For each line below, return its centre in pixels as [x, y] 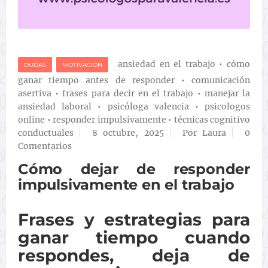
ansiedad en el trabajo [167, 64]
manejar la [227, 93]
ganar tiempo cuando [134, 237]
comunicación [221, 80]
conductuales [46, 133]
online [31, 120]
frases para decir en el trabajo [128, 93]
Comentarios [45, 146]
